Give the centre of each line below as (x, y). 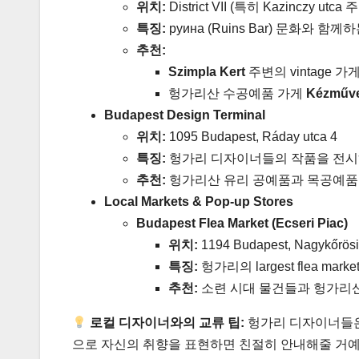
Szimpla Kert (207, 71)
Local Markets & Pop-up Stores (199, 201)
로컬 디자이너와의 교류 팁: (167, 322)
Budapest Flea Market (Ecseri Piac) (242, 223)
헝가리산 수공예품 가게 (237, 93)
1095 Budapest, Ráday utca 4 (252, 136)
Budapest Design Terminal (185, 115)
